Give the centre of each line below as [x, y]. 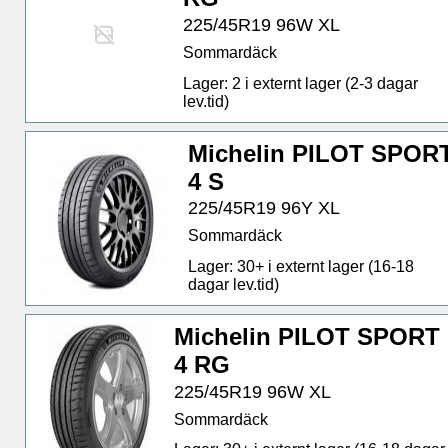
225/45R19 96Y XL [263, 208]
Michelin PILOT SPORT [306, 337]
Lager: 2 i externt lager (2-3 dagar [301, 83]
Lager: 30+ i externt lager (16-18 [300, 266]
